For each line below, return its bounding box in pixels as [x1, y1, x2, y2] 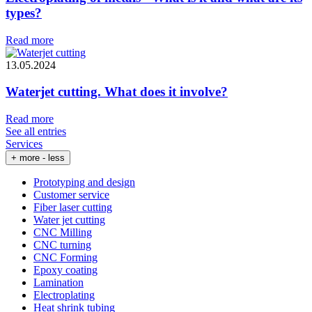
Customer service [33, 189, 109, 201]
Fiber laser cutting [33, 201, 112, 214]
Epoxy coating [33, 264, 97, 276]
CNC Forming [33, 251, 97, 264]
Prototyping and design [33, 176, 135, 189]
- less [42, 153, 65, 164]
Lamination [33, 276, 84, 289]
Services [6, 138, 42, 150]
